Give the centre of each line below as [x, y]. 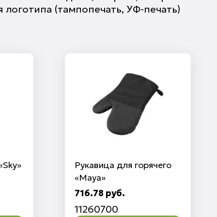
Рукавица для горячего [123, 165]
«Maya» [90, 178]
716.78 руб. [100, 193]
